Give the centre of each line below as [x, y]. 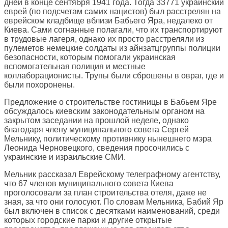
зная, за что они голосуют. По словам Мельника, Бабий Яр [114, 202]
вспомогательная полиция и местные [75, 67]
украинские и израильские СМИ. [65, 157]
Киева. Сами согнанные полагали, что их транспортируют [113, 30]
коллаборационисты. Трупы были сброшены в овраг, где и [114, 76]
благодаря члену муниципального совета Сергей [96, 130]
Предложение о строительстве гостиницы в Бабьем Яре [110, 102]
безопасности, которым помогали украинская [90, 58]
